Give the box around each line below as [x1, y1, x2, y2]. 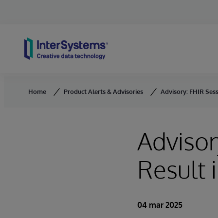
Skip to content [4, 15, 64, 26]
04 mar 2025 [137, 200, 182, 210]
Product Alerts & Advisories [64, 88, 143, 95]
